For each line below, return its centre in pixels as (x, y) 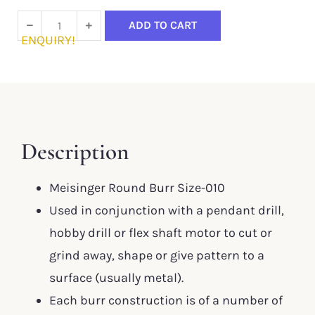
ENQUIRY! (48, 40)
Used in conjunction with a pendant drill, (167, 210)
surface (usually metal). (116, 277)
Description (75, 151)
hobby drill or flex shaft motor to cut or (161, 232)
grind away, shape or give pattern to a (157, 255)
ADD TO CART (162, 25)
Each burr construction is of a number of (166, 300)
